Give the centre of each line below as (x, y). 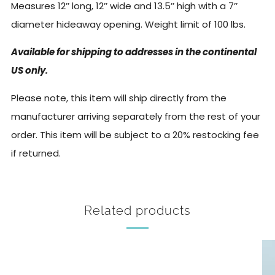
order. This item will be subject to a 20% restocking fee (135, 135)
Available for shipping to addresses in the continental (134, 52)
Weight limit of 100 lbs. (195, 24)
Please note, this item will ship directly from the (119, 98)
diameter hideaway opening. (78, 24)
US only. (29, 70)
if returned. (36, 153)
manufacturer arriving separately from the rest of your (136, 116)
